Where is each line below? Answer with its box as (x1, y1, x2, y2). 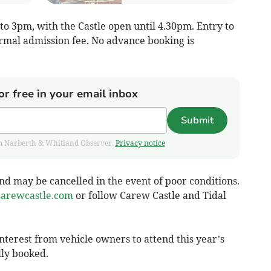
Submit (180, 113, 214, 127)
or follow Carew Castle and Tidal (73, 189, 226, 201)
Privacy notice (115, 138, 165, 148)
